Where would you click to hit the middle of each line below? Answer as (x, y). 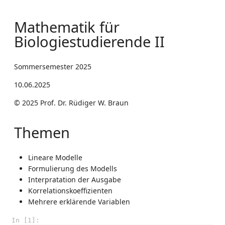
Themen (42, 133)
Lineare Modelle (55, 157)
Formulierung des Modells (73, 168)
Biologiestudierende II (89, 42)
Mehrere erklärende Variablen (79, 201)
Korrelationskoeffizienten (70, 190)
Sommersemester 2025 (53, 66)
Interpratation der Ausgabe (75, 179)
